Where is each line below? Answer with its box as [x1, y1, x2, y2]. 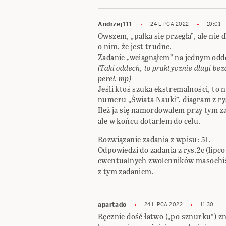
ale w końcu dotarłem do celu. [98, 116, 201, 126]
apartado [98, 201, 127, 209]
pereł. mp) [98, 73, 132, 84]
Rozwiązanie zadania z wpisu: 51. [98, 134, 211, 145]
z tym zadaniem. [98, 166, 154, 177]
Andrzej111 [98, 20, 133, 28]
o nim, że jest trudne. [98, 41, 172, 52]
